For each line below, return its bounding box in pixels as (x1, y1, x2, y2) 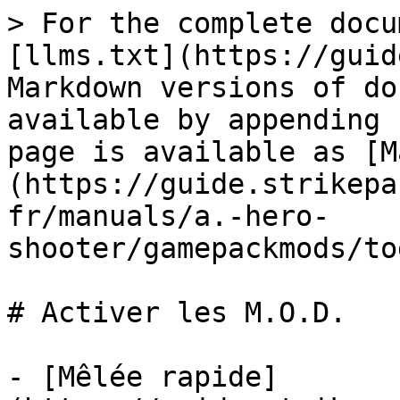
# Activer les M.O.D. (7, 296, 346, 329)
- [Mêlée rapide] (7, 361, 279, 393)
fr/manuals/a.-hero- (7, 200, 329, 232)
